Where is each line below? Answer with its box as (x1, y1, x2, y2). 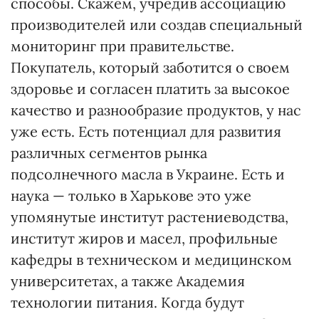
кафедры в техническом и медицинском (11, 251, 292, 268)
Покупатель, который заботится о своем (11, 58, 290, 76)
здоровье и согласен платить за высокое (11, 80, 290, 98)
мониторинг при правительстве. (11, 37, 234, 55)
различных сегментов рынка (11, 144, 207, 162)
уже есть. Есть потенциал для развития (11, 122, 281, 140)
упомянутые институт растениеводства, (11, 208, 288, 226)
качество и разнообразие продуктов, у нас (11, 101, 301, 119)
